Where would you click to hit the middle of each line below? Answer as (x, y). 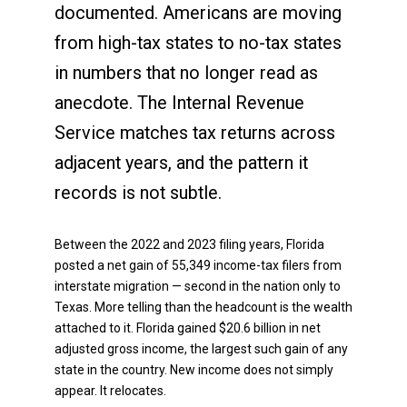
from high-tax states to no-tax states (198, 43)
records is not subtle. (138, 193)
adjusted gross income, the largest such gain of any (201, 349)
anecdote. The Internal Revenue (179, 103)
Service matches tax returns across (195, 133)
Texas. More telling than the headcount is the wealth (203, 308)
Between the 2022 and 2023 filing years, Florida (189, 245)
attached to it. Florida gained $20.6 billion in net (188, 328)
